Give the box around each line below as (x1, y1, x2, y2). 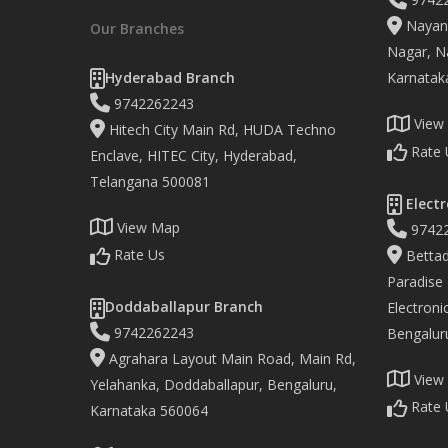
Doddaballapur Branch (105, 296, 263, 316)
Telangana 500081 (90, 171, 210, 191)
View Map (113, 217, 180, 237)
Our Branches (90, 18, 184, 38)
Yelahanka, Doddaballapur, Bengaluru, (90, 374, 337, 394)
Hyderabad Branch (105, 67, 235, 87)
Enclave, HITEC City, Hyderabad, (90, 145, 297, 165)
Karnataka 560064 (90, 400, 208, 420)
